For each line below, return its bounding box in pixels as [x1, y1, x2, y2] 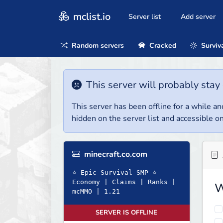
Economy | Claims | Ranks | [72, 178, 176, 186]
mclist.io [71, 9, 111, 23]
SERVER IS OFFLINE [96, 208, 158, 218]
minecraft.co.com [82, 149, 147, 160]
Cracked [147, 40, 176, 50]
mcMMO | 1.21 [72, 188, 120, 196]
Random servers [70, 40, 124, 50]
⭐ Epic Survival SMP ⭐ [72, 169, 157, 177]
